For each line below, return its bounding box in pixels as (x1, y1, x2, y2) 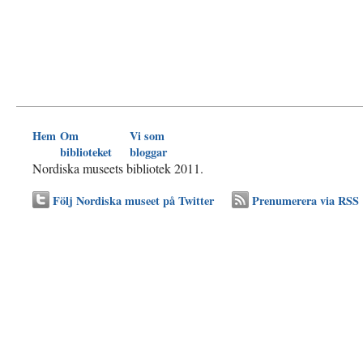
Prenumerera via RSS (252, 191, 359, 209)
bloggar (130, 143, 167, 160)
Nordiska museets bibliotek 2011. (32, 160, 203, 177)
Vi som (130, 127, 164, 144)
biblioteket (60, 143, 112, 160)
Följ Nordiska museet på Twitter (53, 191, 214, 209)
